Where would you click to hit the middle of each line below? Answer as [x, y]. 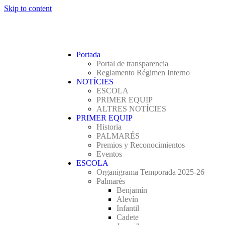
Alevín [127, 199]
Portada [88, 54]
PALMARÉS [118, 136]
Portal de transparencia [132, 64]
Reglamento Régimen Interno [143, 73]
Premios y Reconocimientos [141, 145]
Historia [109, 127]
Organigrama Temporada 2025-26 [150, 172]
